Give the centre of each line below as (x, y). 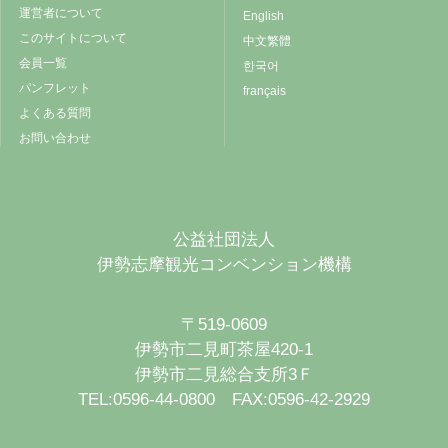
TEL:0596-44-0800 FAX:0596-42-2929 (224, 399)
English (263, 16)
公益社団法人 (224, 239)
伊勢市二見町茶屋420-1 (224, 349)
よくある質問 (55, 113)
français (264, 91)
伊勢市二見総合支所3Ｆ (224, 374)
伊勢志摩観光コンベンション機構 (224, 264)
